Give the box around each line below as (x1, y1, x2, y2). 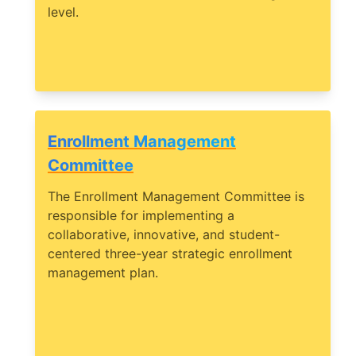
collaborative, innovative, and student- (48, 226, 280, 243)
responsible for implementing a (48, 207, 234, 224)
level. (48, 4, 79, 21)
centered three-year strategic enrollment (48, 246, 292, 262)
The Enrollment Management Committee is (48, 188, 304, 205)
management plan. (48, 265, 158, 281)
